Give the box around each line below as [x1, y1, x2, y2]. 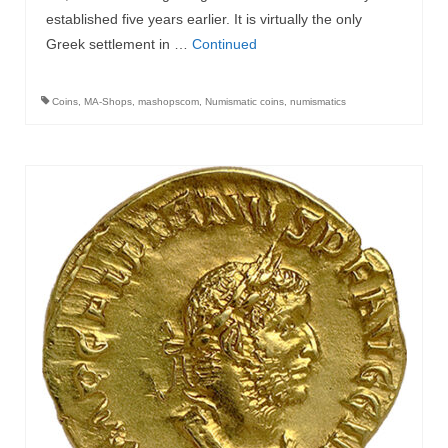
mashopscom [138, 96, 199, 108]
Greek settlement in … [46, 36, 192, 53]
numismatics [290, 96, 346, 108]
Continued [192, 36, 257, 53]
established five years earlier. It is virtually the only [46, 11, 362, 28]
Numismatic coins [205, 96, 284, 108]
